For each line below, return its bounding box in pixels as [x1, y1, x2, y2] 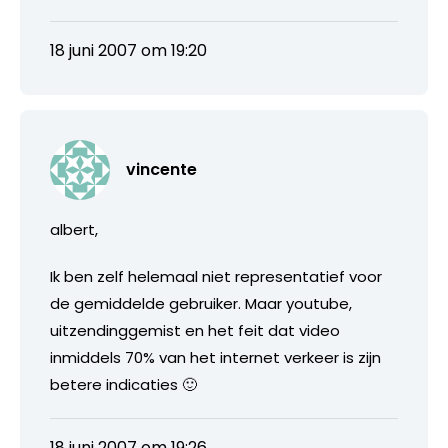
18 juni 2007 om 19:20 [50, 38, 207, 62]
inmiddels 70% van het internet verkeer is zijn [50, 346, 381, 368]
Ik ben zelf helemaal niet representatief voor [50, 265, 382, 287]
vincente [126, 157, 197, 181]
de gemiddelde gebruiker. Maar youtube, [50, 292, 352, 314]
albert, [50, 218, 98, 240]
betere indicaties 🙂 [50, 373, 197, 395]
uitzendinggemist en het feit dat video [50, 319, 340, 341]
